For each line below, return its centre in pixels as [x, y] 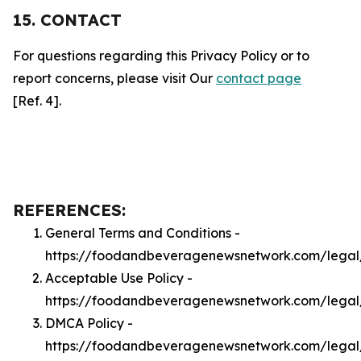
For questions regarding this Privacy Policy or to [161, 56]
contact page [259, 78]
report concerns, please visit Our [114, 78]
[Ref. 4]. [37, 101]
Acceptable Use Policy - [119, 278]
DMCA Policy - [89, 323]
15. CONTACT [67, 20]
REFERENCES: [69, 210]
